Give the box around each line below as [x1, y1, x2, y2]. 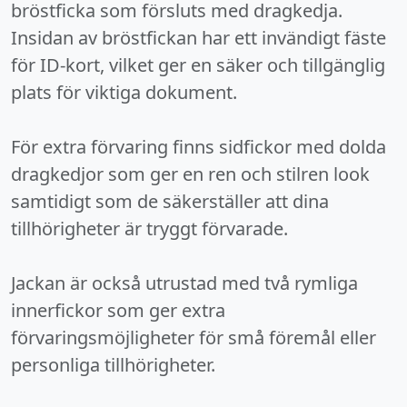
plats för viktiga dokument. [11, 80, 237, 104]
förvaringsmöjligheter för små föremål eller [11, 325, 376, 350]
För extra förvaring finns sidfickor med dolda [11, 134, 386, 159]
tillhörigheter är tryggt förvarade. [11, 216, 288, 241]
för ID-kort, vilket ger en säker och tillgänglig [11, 53, 385, 77]
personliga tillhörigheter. [11, 352, 215, 377]
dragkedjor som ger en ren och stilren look [11, 162, 370, 186]
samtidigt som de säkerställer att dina [11, 189, 329, 213]
